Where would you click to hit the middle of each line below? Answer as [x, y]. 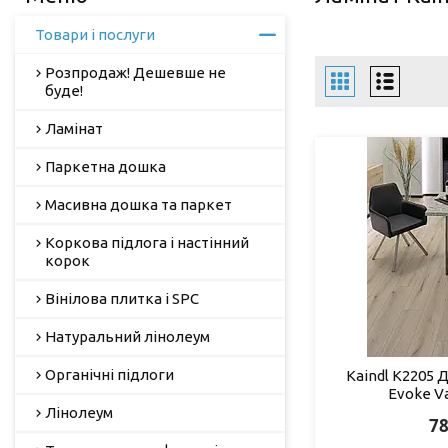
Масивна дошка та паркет [138, 204]
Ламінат [74, 128]
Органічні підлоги [109, 374]
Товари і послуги [95, 34]
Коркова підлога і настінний [147, 242]
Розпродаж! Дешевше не [135, 72]
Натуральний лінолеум [127, 336]
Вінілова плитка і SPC [122, 298]
